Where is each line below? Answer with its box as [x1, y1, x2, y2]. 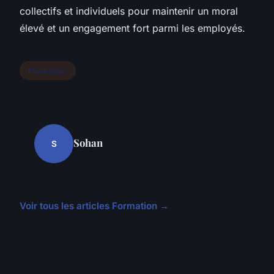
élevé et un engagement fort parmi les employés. [20, 21, 245, 34]
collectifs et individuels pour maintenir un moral [20, 4, 238, 17]
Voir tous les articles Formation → [20, 200, 169, 212]
